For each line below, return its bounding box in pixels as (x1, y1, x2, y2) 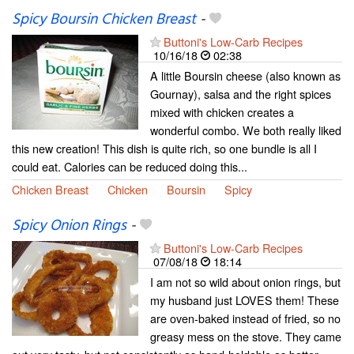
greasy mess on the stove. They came (150, 328, 341, 345)
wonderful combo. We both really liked (150, 122, 341, 139)
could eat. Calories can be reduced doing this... (12, 158, 247, 175)
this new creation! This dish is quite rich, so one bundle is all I (12, 140, 317, 157)
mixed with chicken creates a (150, 104, 294, 121)
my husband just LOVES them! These (150, 292, 339, 309)
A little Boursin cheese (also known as (150, 67, 341, 85)
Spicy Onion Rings (12, 214, 126, 239)
